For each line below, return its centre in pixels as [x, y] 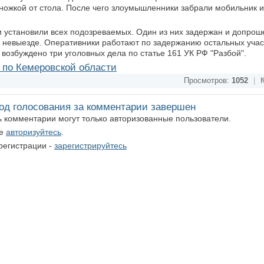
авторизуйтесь [34, 132]
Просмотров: [208, 81]
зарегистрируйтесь [90, 146]
